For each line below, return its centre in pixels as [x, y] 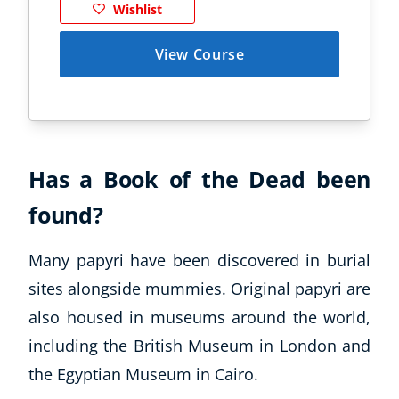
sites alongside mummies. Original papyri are [199, 289]
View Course [199, 55]
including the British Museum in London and [199, 346]
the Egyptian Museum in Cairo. [143, 375]
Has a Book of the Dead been [199, 179]
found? [69, 215]
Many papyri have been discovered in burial [199, 261]
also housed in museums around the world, [199, 318]
